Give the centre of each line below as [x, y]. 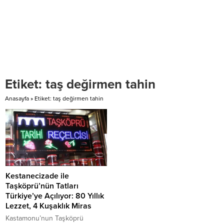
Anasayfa [17, 98]
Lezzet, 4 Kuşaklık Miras [48, 206]
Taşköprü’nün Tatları [42, 186]
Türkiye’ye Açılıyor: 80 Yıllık [55, 196]
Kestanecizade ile [37, 176]
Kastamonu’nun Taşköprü [44, 218]
